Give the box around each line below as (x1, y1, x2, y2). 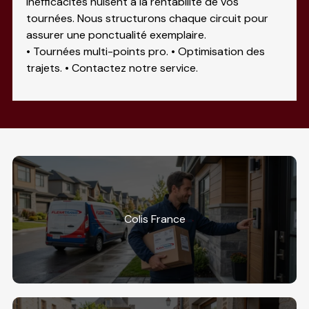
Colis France (123, 212, 186, 227)
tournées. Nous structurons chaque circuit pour (26, 10, 268, 26)
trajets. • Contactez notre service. (26, 60, 198, 75)
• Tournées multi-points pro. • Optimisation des (26, 43, 265, 59)
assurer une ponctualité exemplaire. (26, 27, 206, 42)
